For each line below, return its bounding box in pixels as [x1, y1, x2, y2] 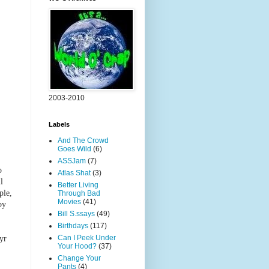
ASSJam [58, 157, 86, 165]
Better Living [58, 181, 98, 189]
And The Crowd [58, 136, 109, 145]
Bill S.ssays [58, 210, 95, 218]
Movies [58, 198, 81, 206]
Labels [49, 121, 70, 128]
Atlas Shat [58, 169, 91, 177]
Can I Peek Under [58, 234, 116, 242]
